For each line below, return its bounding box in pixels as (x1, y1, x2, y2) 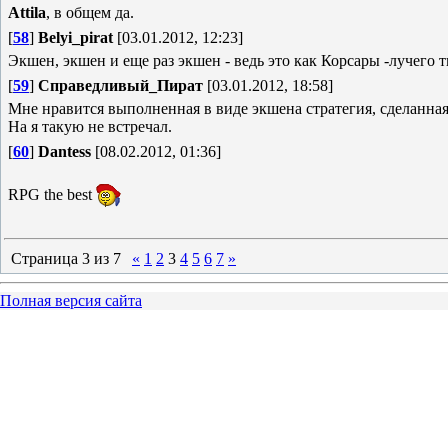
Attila (8, 4, 46, 21)
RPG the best (8, 185, 96, 203)
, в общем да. (46, 4, 134, 21)
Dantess (38, 143, 91, 160)
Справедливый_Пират (38, 77, 203, 94)
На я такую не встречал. (8, 118, 172, 135)
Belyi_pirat (38, 29, 113, 46)
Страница (11, 250, 82, 267)
